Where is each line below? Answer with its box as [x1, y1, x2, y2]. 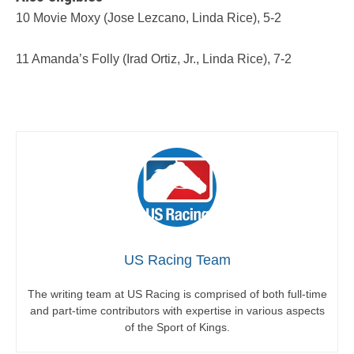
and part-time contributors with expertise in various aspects [29, 304, 325, 318]
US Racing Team [123, 252, 231, 269]
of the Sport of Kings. [124, 321, 230, 334]
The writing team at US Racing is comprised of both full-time [27, 288, 327, 301]
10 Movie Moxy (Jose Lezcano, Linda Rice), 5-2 [16, 10, 281, 24]
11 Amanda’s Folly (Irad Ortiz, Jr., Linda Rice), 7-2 [16, 52, 292, 66]
